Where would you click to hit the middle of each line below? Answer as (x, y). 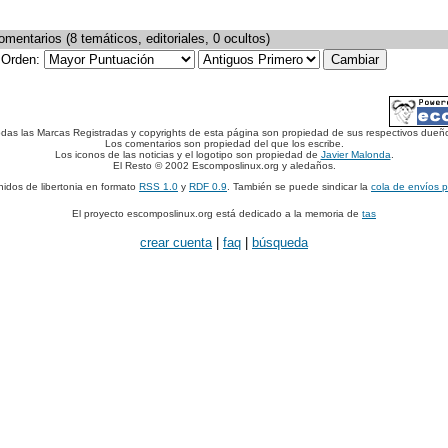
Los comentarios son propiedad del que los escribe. (224, 143)
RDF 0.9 (208, 186)
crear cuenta (176, 242)
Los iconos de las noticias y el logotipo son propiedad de (187, 154)
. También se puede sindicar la (299, 186)
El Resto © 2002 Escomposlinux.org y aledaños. (224, 165)
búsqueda (280, 242)
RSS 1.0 (158, 186)
